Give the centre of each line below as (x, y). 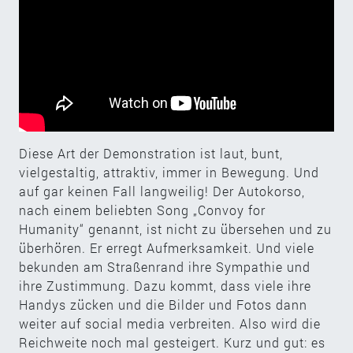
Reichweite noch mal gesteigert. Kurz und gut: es (172, 342)
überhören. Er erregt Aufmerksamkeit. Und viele (167, 247)
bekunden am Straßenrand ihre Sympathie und (165, 266)
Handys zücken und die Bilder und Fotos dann (163, 304)
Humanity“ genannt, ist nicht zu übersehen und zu (175, 229)
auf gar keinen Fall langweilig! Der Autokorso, (162, 191)
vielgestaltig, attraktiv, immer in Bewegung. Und (169, 172)
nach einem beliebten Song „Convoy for (142, 210)
